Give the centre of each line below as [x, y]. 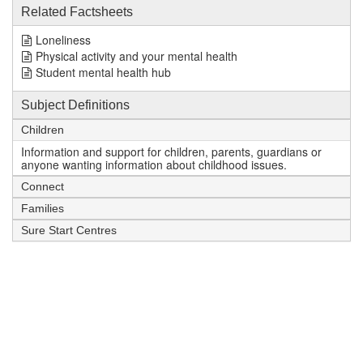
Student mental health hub [103, 72]
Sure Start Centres [69, 230]
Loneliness [63, 40]
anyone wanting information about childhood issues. [154, 164]
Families [43, 208]
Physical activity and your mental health [137, 56]
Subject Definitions [75, 105]
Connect [43, 186]
